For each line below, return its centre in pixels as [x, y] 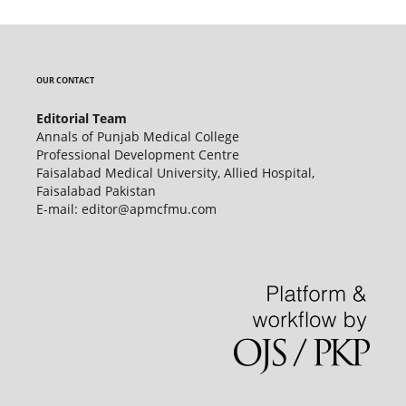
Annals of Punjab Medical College [137, 137]
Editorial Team [81, 119]
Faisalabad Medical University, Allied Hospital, [175, 173]
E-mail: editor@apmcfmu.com [126, 209]
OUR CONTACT [65, 81]
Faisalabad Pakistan [96, 191]
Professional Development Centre [137, 155]
